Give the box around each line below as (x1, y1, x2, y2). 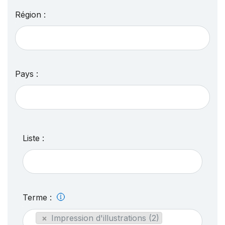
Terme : (23, 192, 54, 202)
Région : (15, 9, 46, 20)
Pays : (15, 68, 38, 79)
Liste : (23, 133, 44, 143)
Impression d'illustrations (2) (51, 212, 159, 223)
